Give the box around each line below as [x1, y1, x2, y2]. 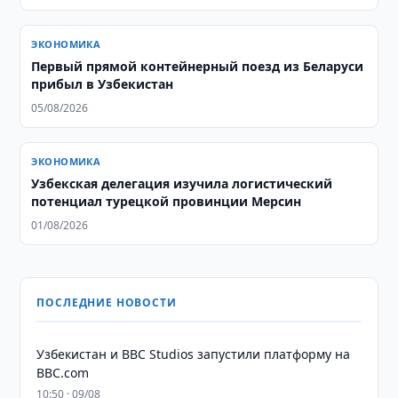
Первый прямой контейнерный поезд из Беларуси [31, 58, 364, 75]
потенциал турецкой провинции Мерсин [31, 193, 302, 210]
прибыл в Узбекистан [31, 76, 174, 92]
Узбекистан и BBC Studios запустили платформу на [36, 346, 351, 362]
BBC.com [36, 364, 90, 381]
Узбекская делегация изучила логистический [31, 175, 333, 192]
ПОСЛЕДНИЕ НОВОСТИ [36, 295, 177, 310]
